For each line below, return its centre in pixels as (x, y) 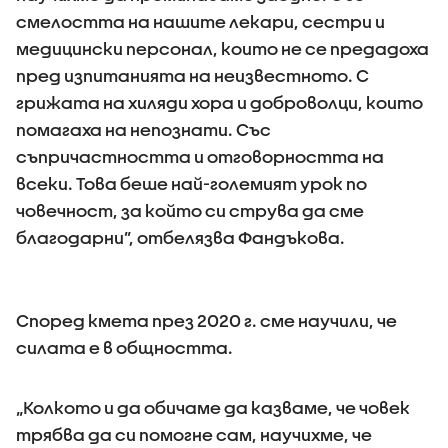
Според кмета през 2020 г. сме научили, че (206, 320)
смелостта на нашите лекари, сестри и (200, 21)
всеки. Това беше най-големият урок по (191, 183)
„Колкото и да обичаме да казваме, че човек (213, 407)
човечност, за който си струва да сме (190, 210)
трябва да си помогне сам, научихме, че (194, 434)
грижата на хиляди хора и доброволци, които (219, 102)
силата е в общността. (124, 347)
